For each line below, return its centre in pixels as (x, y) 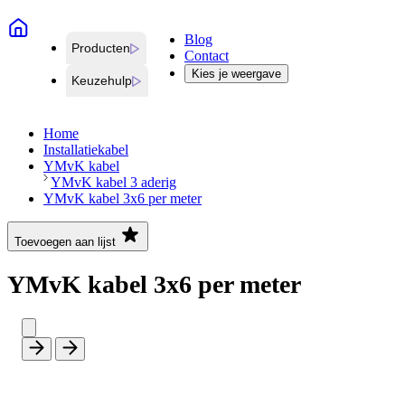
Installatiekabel (86, 150)
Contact (207, 56)
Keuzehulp (102, 81)
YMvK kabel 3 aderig (113, 183)
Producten (101, 48)
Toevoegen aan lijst (65, 242)
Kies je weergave (236, 74)
